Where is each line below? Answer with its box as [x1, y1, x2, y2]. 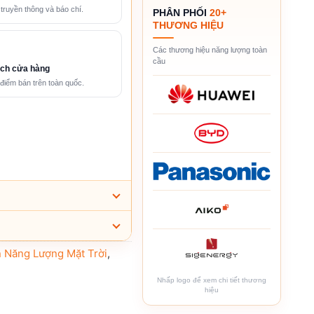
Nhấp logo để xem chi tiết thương [156, 275, 266, 284]
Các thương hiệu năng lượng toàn [152, 45, 267, 54]
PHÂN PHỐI [152, 6, 210, 18]
